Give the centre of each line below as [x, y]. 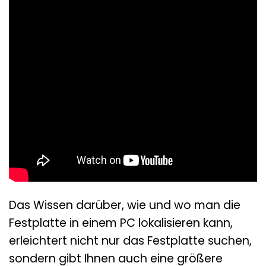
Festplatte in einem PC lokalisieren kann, [121, 223]
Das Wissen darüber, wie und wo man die [125, 205]
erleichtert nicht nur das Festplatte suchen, [130, 240]
